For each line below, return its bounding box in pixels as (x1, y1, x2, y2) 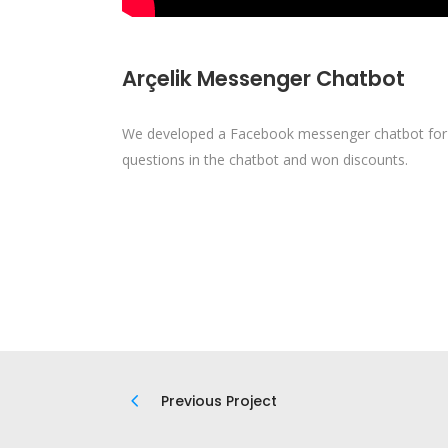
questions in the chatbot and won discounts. (122, 150, 408, 170)
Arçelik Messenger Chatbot (122, 64, 405, 94)
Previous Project (161, 391, 277, 412)
